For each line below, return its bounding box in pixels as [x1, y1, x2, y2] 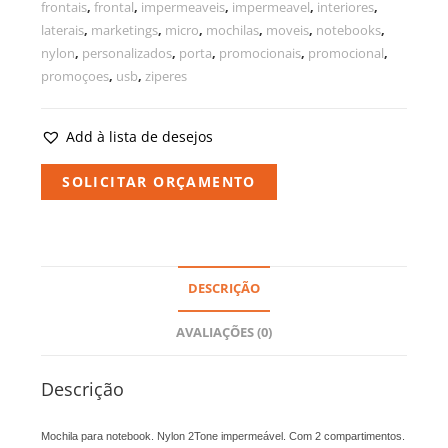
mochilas [206, 21, 260, 40]
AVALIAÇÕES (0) [176, 324, 272, 342]
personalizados [82, 44, 173, 63]
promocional [308, 44, 385, 63]
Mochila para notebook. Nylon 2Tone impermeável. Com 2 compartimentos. [41, 430, 406, 443]
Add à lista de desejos [66, 127, 214, 147]
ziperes [145, 67, 188, 86]
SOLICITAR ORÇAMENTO [62, 172, 256, 192]
